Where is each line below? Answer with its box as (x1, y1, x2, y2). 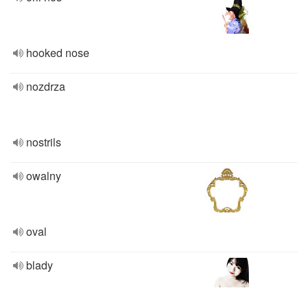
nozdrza (26, 78, 65, 94)
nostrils (26, 134, 61, 150)
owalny (26, 168, 61, 184)
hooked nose (26, 45, 89, 60)
